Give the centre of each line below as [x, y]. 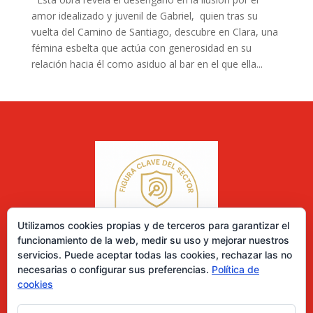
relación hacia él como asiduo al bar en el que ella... [147, 64]
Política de [235, 269]
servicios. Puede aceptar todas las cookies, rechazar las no [155, 255]
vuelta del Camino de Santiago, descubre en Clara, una [154, 32]
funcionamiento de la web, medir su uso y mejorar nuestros [153, 240]
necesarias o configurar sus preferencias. [115, 269]
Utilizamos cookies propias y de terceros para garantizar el [153, 225]
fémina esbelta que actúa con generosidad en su [141, 48]
